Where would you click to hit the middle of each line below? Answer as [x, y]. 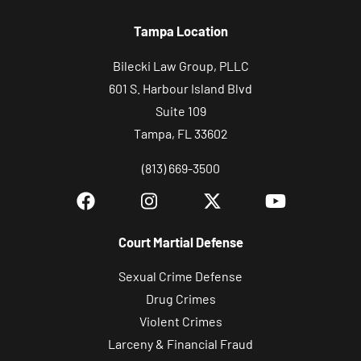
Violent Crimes [180, 322]
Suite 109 [180, 110]
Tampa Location [180, 31]
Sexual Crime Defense [180, 276]
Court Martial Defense [180, 242]
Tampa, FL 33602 [180, 133]
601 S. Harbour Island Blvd [180, 88]
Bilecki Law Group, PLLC [180, 65]
